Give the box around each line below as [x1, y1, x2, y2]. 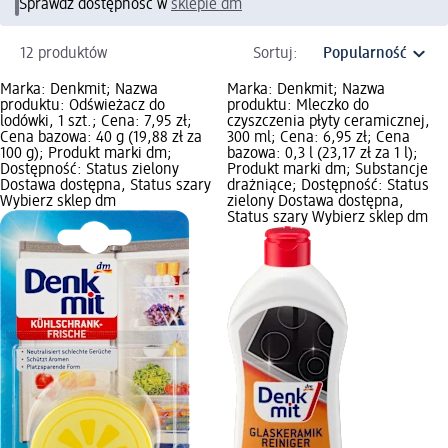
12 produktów [20, 45, 107, 62]
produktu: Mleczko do [226, 97, 369, 114]
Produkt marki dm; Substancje [226, 161, 428, 178]
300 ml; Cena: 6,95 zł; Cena [226, 129, 410, 146]
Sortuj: [253, 45, 298, 62]
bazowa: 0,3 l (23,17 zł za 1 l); [226, 145, 418, 162]
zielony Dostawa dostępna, [226, 193, 404, 210]
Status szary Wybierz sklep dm [226, 209, 428, 226]
